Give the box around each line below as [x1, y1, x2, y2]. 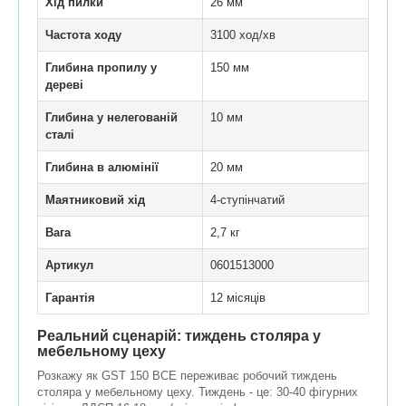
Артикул [45, 258, 93, 273]
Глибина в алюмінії [45, 160, 159, 175]
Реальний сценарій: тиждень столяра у [37, 328, 321, 344]
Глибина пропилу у [45, 61, 157, 75]
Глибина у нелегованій [45, 111, 178, 125]
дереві [45, 78, 83, 92]
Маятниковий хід [45, 193, 145, 208]
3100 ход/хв [210, 28, 275, 43]
